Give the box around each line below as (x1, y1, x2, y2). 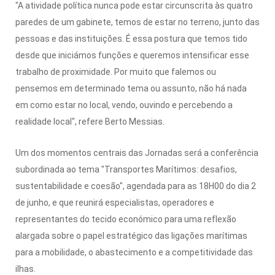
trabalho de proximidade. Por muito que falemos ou (15, 66, 216, 77)
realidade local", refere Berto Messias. (15, 116, 165, 126)
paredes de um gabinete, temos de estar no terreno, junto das (15, 17, 260, 27)
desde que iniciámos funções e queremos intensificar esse (15, 50, 249, 60)
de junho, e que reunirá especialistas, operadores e (15, 197, 214, 207)
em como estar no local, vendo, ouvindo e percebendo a (15, 99, 233, 110)
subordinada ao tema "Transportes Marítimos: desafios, (15, 164, 237, 174)
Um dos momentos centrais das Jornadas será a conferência (15, 147, 258, 158)
